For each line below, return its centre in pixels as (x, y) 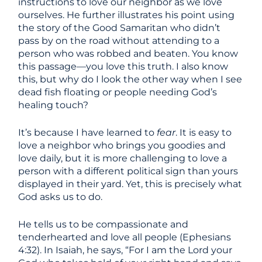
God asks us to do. (62, 197)
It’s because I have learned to (88, 132)
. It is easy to (204, 132)
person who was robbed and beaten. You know (128, 54)
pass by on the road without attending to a (119, 41)
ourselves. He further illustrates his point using (127, 15)
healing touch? (54, 105)
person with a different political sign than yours (128, 171)
